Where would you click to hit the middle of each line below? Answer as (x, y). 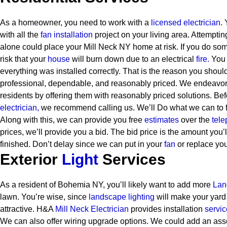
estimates (162, 120)
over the (195, 120)
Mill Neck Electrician (92, 209)
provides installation (167, 209)
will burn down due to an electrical (133, 59)
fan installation (67, 35)
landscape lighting (122, 197)
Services (132, 159)
